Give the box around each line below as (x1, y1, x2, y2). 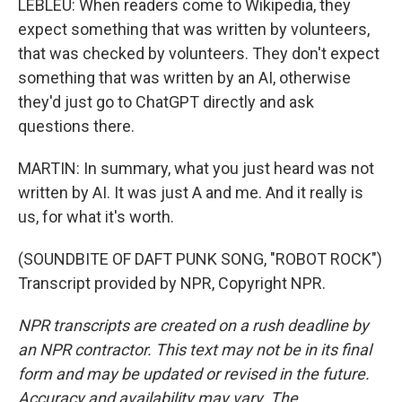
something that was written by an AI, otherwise (18, 68, 351, 87)
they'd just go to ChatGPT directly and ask (18, 92, 314, 111)
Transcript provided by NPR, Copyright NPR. (18, 274, 326, 293)
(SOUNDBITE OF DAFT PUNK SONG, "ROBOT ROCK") (18, 249, 382, 268)
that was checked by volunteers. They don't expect (18, 44, 380, 63)
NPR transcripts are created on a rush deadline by (18, 316, 369, 335)
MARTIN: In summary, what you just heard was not (18, 159, 374, 178)
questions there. (18, 117, 135, 135)
